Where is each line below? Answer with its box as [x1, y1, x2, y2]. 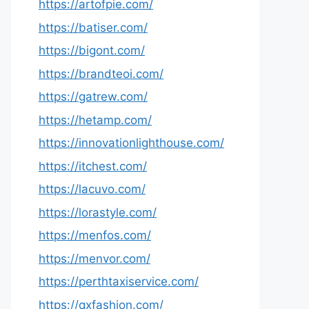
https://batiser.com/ [39, 20, 148, 34]
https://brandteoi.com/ [39, 66, 163, 81]
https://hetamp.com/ [39, 112, 152, 127]
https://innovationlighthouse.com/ [39, 136, 224, 150]
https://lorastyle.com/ [39, 205, 157, 219]
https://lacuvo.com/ [39, 182, 146, 196]
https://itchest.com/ [39, 159, 147, 173]
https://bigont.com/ [39, 43, 145, 57]
